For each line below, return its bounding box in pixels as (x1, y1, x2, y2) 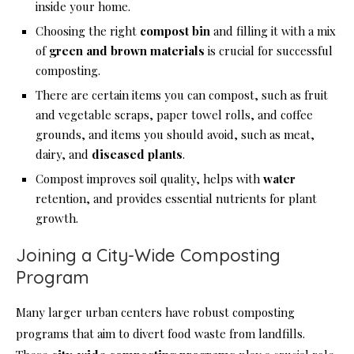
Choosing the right (36, 23, 140, 40)
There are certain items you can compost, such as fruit (36, 87, 328, 104)
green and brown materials (49, 43, 205, 59)
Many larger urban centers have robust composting (16, 304, 295, 321)
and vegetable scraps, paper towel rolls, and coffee (36, 107, 313, 123)
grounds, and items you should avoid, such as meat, (36, 126, 314, 143)
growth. (36, 210, 78, 227)
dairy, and (36, 146, 92, 163)
